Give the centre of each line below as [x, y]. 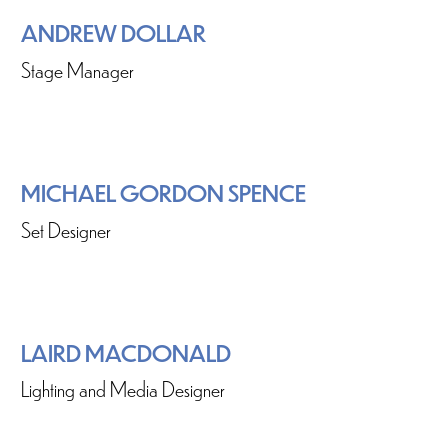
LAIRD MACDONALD [126, 352]
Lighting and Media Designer [123, 388]
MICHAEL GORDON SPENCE [163, 192]
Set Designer [66, 228]
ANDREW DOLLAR [113, 32]
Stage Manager [77, 68]
